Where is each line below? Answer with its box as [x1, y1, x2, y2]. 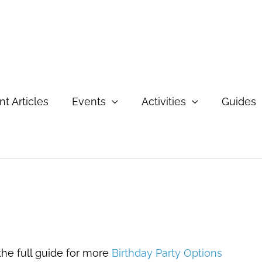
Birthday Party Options [112, 247, 222, 259]
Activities [142, 95, 186, 108]
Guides [222, 95, 256, 108]
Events [72, 95, 106, 108]
